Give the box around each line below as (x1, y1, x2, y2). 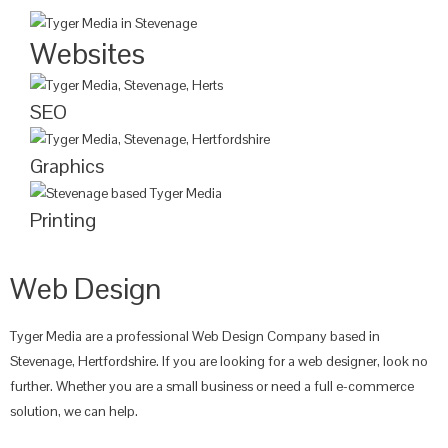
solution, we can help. (10, 401, 138, 420)
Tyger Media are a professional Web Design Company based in (10, 326, 380, 345)
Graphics (30, 152, 104, 179)
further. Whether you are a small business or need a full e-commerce (10, 376, 414, 395)
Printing (30, 206, 96, 233)
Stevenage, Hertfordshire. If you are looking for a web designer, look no (10, 351, 428, 370)
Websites (30, 33, 145, 73)
